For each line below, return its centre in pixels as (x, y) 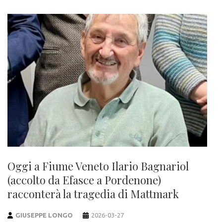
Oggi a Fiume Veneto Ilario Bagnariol (98, 166)
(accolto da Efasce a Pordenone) (84, 180)
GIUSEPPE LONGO (44, 215)
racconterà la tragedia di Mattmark (93, 194)
